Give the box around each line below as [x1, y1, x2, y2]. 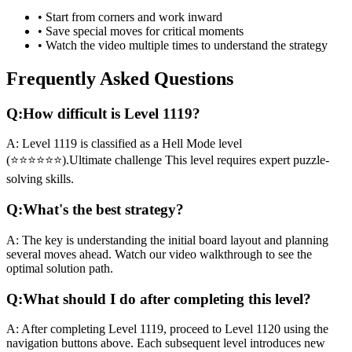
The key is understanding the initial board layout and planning [19, 233, 328, 247]
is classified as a [77, 137, 162, 151]
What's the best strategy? [23, 201, 184, 218]
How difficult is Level [23, 104, 163, 122]
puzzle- [290, 153, 329, 167]
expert [259, 153, 290, 167]
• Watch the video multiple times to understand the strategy [38, 38, 328, 52]
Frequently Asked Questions [6, 68, 233, 89]
